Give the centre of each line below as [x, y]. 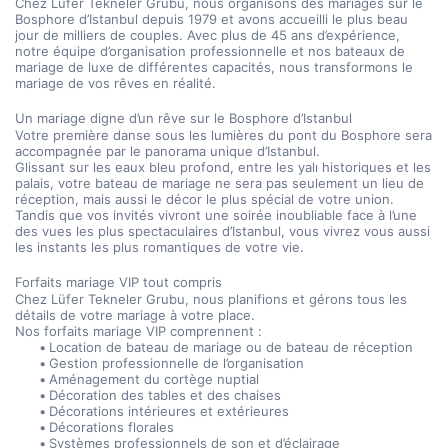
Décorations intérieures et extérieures [169, 411]
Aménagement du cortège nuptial [154, 379]
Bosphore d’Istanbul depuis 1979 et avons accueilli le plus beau [211, 19]
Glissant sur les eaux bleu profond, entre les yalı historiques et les [223, 167]
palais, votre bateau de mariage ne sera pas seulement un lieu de [219, 183]
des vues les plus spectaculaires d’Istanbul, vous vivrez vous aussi [222, 231]
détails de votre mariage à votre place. [135, 315]
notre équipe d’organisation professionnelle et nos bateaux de [210, 51]
